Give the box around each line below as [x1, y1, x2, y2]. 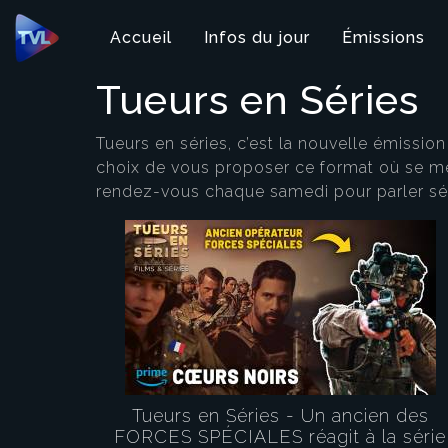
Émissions [342, 28, 425, 47]
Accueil [110, 28, 172, 47]
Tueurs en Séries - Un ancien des [131, 405, 429, 426]
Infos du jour [204, 28, 310, 47]
